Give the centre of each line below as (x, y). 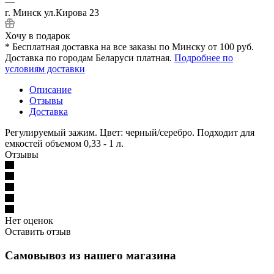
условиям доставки (45, 68)
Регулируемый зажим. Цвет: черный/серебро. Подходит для (130, 132)
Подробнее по (204, 57)
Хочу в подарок (38, 35)
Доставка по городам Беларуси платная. (90, 57)
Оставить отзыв (38, 231)
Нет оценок (29, 220)
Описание (50, 89)
